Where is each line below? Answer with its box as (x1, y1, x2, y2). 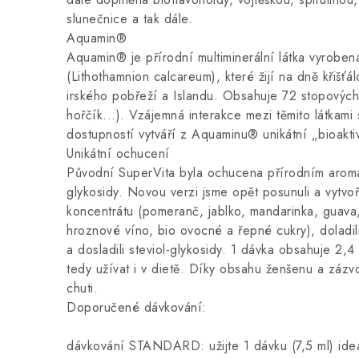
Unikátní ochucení (67, 144, 170, 163)
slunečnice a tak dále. (67, 10, 192, 28)
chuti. (67, 279, 98, 297)
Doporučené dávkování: (67, 298, 207, 317)
